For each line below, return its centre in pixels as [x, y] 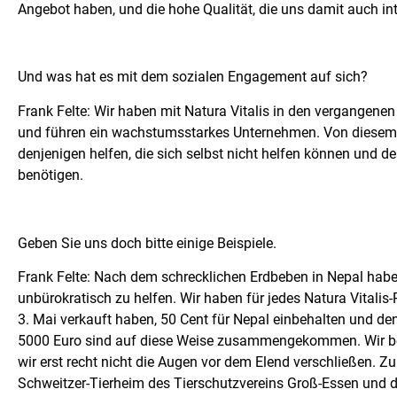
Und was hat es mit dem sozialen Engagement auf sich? [193, 77]
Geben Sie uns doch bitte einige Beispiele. [147, 243]
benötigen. [51, 175]
